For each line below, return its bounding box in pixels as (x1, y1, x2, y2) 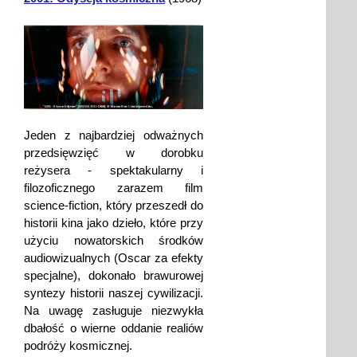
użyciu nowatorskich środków (24, 233, 203, 248)
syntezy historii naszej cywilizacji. (24, 286, 203, 300)
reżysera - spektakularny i (24, 163, 203, 178)
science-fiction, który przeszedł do (24, 198, 203, 213)
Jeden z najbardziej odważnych (24, 128, 203, 143)
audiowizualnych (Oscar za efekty (24, 251, 203, 265)
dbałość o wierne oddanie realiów (24, 321, 203, 335)
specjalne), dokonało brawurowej (24, 269, 203, 283)
